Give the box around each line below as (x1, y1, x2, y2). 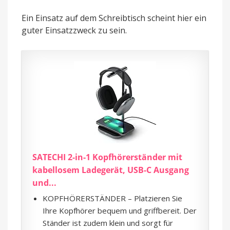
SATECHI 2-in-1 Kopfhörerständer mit (32, 151, 182, 163)
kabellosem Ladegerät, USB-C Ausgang (32, 164, 189, 176)
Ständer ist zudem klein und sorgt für (43, 217, 173, 228)
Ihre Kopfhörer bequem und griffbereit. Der (43, 205, 197, 216)
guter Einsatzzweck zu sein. (22, 24, 127, 36)
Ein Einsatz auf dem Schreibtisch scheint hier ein (22, 12, 206, 24)
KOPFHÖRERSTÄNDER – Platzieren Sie (43, 193, 182, 203)
